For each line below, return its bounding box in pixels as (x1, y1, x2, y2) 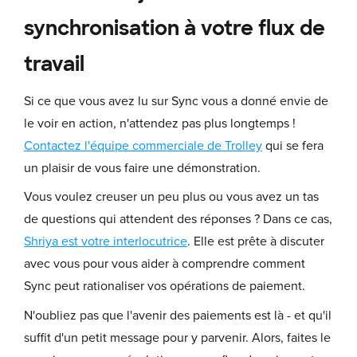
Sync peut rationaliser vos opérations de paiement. (24, 278, 305, 295)
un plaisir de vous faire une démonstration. (24, 159, 261, 176)
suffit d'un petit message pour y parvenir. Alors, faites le (24, 329, 331, 346)
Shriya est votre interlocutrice (24, 233, 187, 250)
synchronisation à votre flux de (24, 14, 325, 41)
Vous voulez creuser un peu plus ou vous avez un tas (24, 189, 319, 206)
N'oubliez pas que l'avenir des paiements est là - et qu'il (24, 307, 331, 324)
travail (24, 50, 89, 77)
